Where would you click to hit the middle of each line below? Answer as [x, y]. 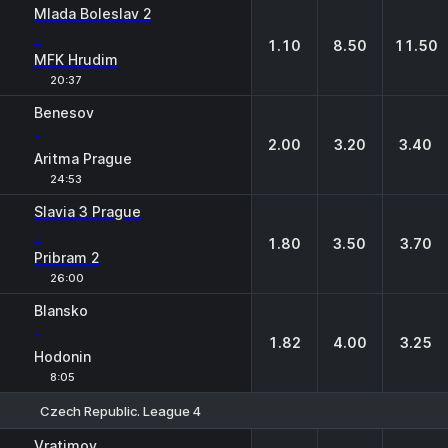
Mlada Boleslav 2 [93, 13]
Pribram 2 [67, 257]
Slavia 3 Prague [87, 211]
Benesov [64, 112]
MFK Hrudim [76, 59]
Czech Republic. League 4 [120, 410]
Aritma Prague [83, 158]
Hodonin [62, 356]
